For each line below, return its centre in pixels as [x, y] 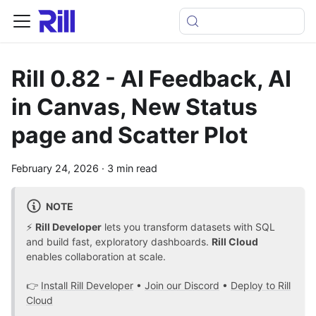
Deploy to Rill [261, 286]
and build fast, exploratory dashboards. [119, 242]
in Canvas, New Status [134, 107]
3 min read [132, 168]
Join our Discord [182, 286]
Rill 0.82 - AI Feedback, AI [151, 79]
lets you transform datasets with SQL [188, 227]
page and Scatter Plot [129, 135]
